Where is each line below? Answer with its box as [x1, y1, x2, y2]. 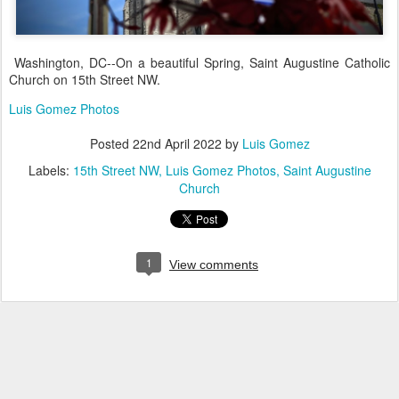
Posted [89, 134, 133, 152]
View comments [169, 256, 258, 272]
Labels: [28, 160, 73, 179]
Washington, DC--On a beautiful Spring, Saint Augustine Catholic [9, 53, 390, 71]
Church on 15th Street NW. [9, 69, 160, 88]
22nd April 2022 [132, 134, 222, 152]
